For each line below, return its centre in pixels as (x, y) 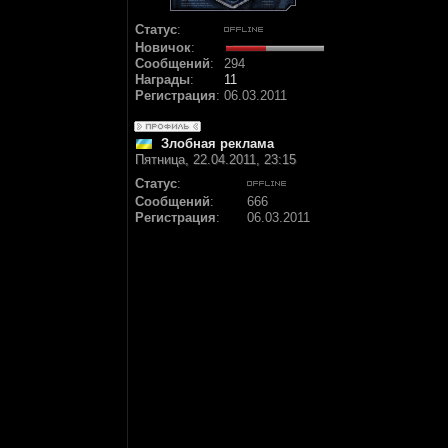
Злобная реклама (217, 143)
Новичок (163, 47)
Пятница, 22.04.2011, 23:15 (215, 159)
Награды (162, 79)
